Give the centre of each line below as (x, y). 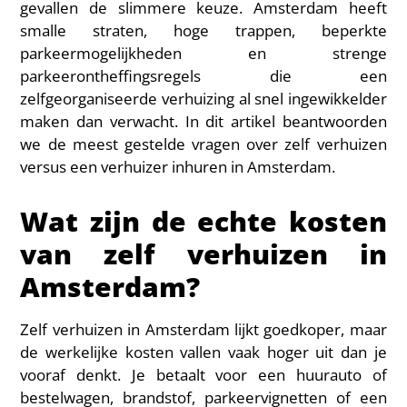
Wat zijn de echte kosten (203, 221)
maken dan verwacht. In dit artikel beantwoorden (203, 121)
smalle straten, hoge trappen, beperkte (203, 30)
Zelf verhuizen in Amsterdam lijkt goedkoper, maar (203, 329)
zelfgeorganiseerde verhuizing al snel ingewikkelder (203, 99)
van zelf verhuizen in (203, 254)
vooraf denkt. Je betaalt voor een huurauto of (203, 375)
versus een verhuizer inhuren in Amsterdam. (178, 167)
